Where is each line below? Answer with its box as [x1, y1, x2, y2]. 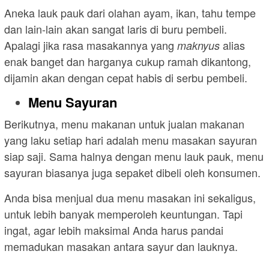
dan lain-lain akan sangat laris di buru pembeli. [4, 20, 227, 37]
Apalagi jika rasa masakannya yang [4, 37, 177, 53]
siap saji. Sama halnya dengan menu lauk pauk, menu [4, 148, 264, 165]
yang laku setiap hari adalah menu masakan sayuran [4, 132, 257, 148]
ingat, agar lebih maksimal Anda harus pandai [4, 222, 223, 238]
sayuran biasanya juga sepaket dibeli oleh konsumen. [4, 165, 261, 181]
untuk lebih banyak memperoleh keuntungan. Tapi [4, 206, 243, 222]
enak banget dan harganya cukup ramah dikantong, [4, 53, 251, 69]
